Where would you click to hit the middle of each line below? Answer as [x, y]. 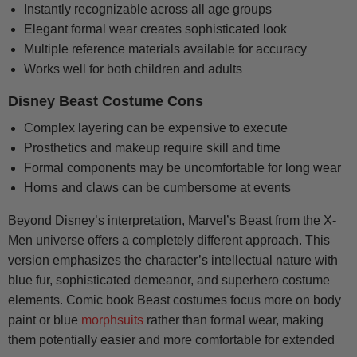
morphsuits [112, 320]
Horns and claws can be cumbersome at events [157, 188]
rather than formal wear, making [233, 320]
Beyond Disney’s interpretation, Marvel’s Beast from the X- [172, 221]
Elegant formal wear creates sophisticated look [155, 29]
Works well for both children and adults [133, 69]
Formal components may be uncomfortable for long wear [182, 168]
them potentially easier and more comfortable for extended [171, 340]
